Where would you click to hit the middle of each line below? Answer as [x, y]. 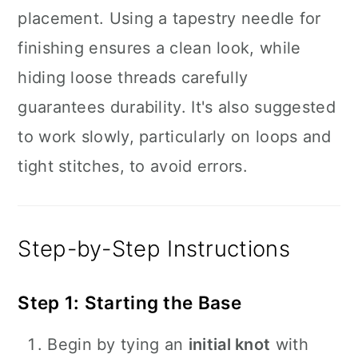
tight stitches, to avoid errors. [133, 166]
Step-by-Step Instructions [154, 249]
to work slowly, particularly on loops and [175, 137]
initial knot [229, 344]
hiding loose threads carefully [133, 78]
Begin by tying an [118, 344]
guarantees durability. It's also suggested [177, 107]
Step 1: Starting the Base [129, 302]
